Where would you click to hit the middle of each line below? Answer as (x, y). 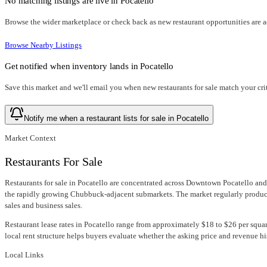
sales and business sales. (44, 206)
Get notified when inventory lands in (73, 66)
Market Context (30, 138)
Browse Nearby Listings (43, 45)
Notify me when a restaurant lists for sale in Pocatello (116, 119)
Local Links (24, 255)
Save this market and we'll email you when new (81, 88)
